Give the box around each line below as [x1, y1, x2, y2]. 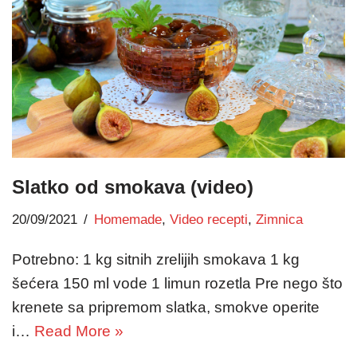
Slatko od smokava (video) [12, 176, 253, 198]
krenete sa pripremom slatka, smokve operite [12, 299, 320, 316]
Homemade [94, 212, 162, 228]
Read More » [34, 323, 124, 340]
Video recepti [170, 212, 248, 228]
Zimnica [256, 212, 303, 228]
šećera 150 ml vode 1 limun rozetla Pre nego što [12, 275, 343, 292]
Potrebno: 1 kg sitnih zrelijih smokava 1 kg [12, 251, 300, 269]
